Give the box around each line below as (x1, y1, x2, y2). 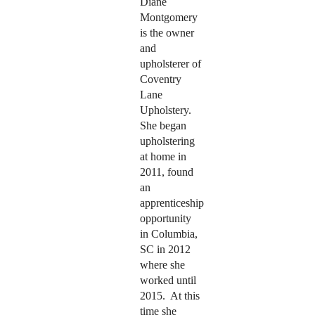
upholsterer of (139, 58, 201, 70)
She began (139, 120, 186, 132)
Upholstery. (139, 104, 191, 117)
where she (139, 259, 185, 271)
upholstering (139, 135, 195, 148)
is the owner (139, 27, 194, 39)
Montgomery (139, 11, 198, 24)
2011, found (139, 166, 193, 179)
